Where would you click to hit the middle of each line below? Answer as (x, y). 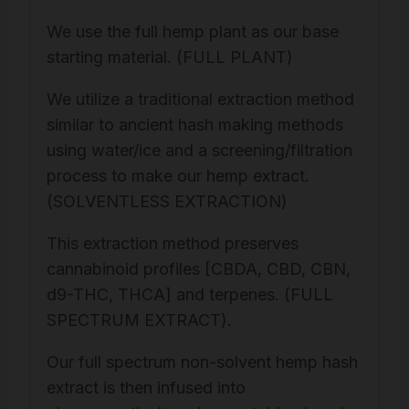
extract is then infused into (146, 388)
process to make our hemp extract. (178, 176)
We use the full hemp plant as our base (193, 32)
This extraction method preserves (173, 244)
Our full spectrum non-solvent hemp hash (202, 362)
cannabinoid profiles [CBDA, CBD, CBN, (199, 269)
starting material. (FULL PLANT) (170, 58)
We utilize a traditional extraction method (200, 100)
